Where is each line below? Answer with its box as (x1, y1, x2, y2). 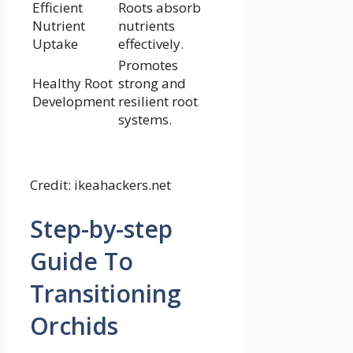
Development (32, 91, 115, 110)
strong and (118, 73, 186, 92)
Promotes (118, 55, 178, 74)
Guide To (30, 245, 133, 278)
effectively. (118, 34, 184, 53)
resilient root (118, 91, 198, 110)
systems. (118, 110, 172, 128)
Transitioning (30, 277, 181, 310)
